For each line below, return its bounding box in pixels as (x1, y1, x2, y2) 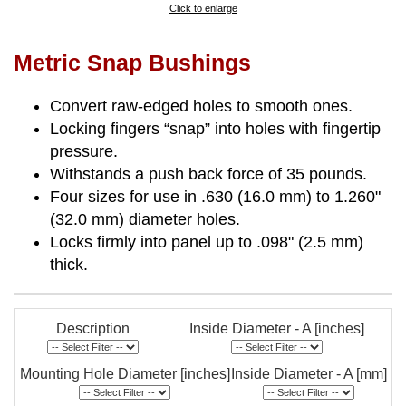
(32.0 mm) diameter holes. (50, 209, 240, 228)
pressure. (50, 141, 118, 160)
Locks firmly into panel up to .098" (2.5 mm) (50, 232, 363, 251)
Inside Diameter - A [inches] (188, 320, 364, 336)
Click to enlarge (169, 2, 237, 14)
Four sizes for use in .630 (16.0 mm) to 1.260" (50, 187, 381, 206)
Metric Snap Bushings (14, 49, 251, 75)
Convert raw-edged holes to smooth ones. (50, 96, 353, 115)
